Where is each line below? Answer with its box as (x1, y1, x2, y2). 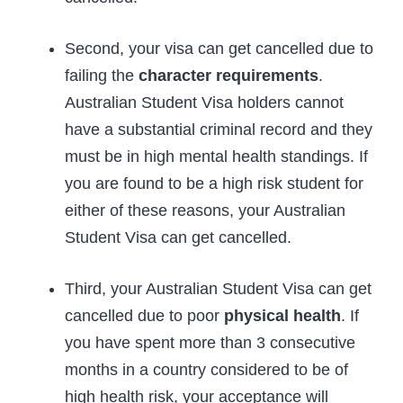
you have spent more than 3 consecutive (65, 334, 355, 352)
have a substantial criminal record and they (65, 121, 372, 139)
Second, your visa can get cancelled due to (65, 40, 373, 58)
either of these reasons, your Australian (65, 201, 345, 219)
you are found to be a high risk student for (65, 175, 363, 193)
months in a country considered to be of (65, 361, 348, 379)
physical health (224, 307, 341, 325)
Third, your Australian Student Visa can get (65, 280, 372, 298)
